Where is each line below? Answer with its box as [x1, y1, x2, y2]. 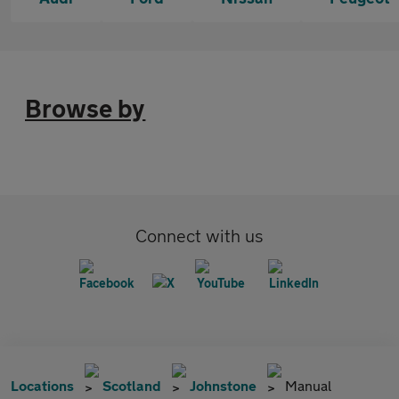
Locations [11, 377, 74, 394]
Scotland [102, 377, 161, 394]
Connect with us [135, 225, 264, 246]
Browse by [25, 94, 146, 123]
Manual [285, 377, 331, 394]
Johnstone [190, 377, 256, 394]
